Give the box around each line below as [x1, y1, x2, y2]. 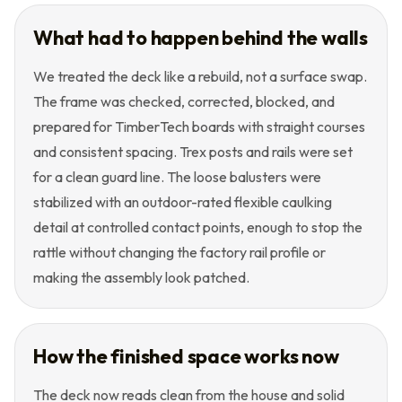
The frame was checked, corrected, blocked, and [33, 92, 335, 110]
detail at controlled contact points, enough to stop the [33, 218, 363, 236]
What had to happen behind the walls [33, 25, 368, 50]
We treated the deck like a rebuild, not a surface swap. [33, 67, 367, 85]
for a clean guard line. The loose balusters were [33, 168, 321, 186]
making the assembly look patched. [33, 268, 249, 286]
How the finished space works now [33, 344, 339, 369]
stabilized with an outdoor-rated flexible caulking [33, 193, 332, 211]
